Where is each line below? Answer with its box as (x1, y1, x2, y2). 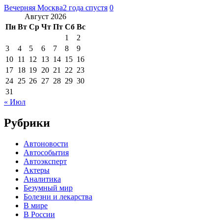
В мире (24, 201, 48, 210)
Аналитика (24, 175, 61, 184)
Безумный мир (24, 184, 73, 192)
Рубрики (4, 116, 50, 130)
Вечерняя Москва (4, 3, 63, 12)
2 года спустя (63, 3, 108, 12)
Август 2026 (25, 12, 66, 21)
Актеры (24, 166, 50, 175)
